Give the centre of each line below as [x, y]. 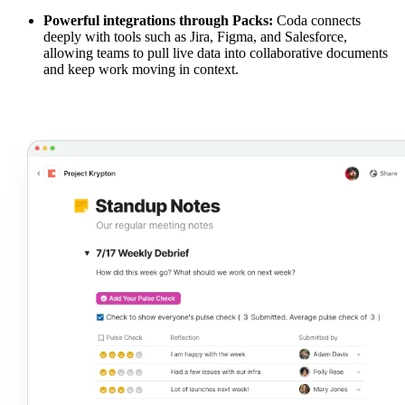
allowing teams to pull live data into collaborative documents [216, 53]
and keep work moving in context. [141, 70]
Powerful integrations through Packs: [158, 21]
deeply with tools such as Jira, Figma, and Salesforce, [195, 37]
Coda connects [317, 21]
